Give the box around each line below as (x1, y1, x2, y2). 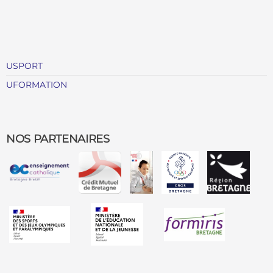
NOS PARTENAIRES (6, 132, 110, 146)
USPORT (6, 60, 43, 72)
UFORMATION (6, 79, 67, 91)
